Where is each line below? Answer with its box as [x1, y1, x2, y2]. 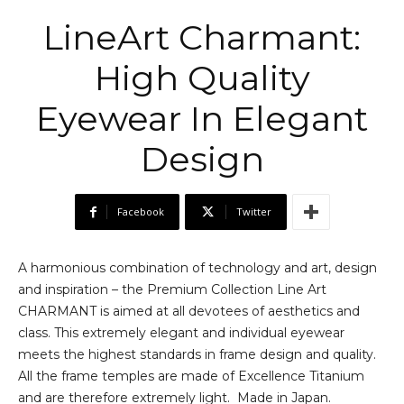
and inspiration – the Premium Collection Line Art [18, 281, 326, 298]
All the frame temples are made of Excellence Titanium [18, 368, 364, 385]
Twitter [235, 205, 271, 219]
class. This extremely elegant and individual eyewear [18, 325, 344, 342]
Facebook [116, 205, 164, 219]
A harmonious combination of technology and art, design [18, 260, 377, 277]
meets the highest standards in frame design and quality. [18, 346, 376, 363]
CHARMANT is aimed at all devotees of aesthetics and [18, 303, 360, 320]
